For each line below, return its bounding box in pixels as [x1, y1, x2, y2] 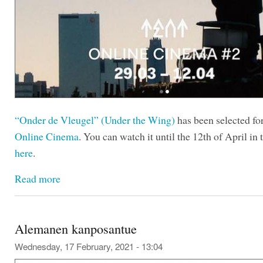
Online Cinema [15, 129, 79, 143]
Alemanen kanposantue [15, 220, 137, 238]
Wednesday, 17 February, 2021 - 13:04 [15, 240, 163, 253]
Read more [15, 171, 60, 186]
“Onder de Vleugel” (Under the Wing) [15, 112, 175, 127]
